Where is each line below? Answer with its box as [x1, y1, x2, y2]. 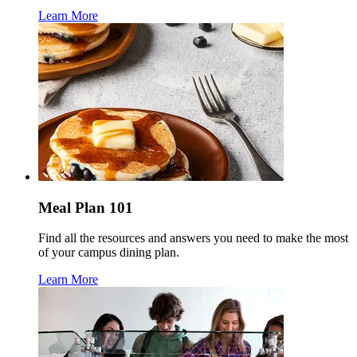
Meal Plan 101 [38, 198, 133, 216]
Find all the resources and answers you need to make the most [38, 231, 348, 245]
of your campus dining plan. [38, 245, 179, 260]
